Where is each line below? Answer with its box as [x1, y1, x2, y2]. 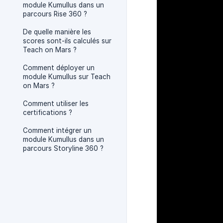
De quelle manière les [23, 28, 91, 36]
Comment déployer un [23, 64, 95, 72]
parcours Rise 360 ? [23, 10, 87, 18]
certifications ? [23, 109, 72, 116]
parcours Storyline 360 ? [23, 144, 104, 152]
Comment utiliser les [23, 100, 89, 108]
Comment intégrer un [23, 126, 92, 134]
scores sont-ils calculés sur [23, 37, 111, 45]
